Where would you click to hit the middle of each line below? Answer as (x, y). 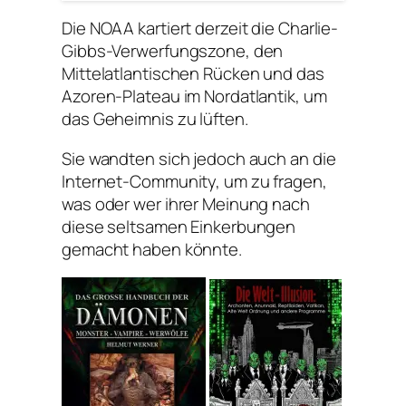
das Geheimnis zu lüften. (155, 119)
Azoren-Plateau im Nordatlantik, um (194, 97)
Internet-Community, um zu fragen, (194, 181)
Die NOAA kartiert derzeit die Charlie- (200, 29)
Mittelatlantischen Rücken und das (193, 74)
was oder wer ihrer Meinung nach (186, 203)
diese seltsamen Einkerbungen (179, 226)
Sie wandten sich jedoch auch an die (199, 158)
